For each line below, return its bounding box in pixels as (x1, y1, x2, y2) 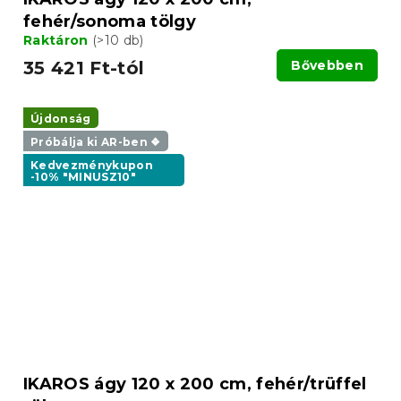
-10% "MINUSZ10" (30, 170, 137, 184)
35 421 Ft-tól (23, 56, 145, 79)
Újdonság (30, 111, 91, 125)
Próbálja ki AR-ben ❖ (30, 134, 161, 149)
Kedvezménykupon (30, 158, 154, 173)
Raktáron (23, 31, 92, 48)
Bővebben (291, 56, 363, 73)
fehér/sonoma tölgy (23, 11, 196, 31)
